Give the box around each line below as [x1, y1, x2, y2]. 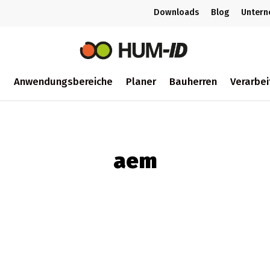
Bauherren [169, 75, 217, 87]
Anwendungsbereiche [13, 75, 113, 87]
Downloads [154, 7, 199, 17]
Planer [125, 75, 156, 87]
